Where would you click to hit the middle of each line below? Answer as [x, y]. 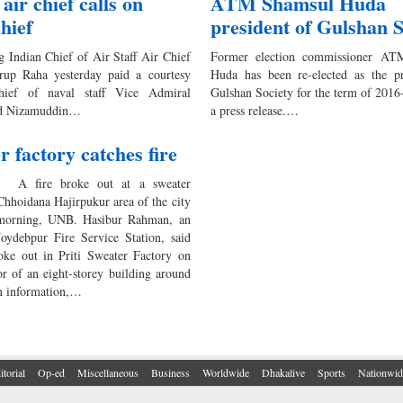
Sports [331, 373]
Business [170, 373]
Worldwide [226, 373]
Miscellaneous [108, 373]
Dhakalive [283, 373]
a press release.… [254, 111]
